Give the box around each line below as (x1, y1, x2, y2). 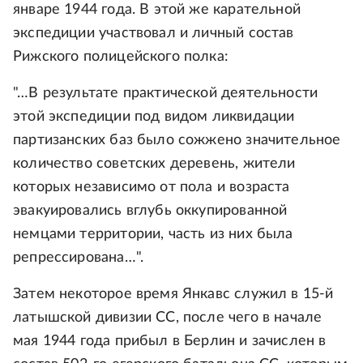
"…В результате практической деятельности (13, 85, 318, 100)
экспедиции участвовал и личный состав (13, 25, 294, 41)
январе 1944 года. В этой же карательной (13, 2, 301, 17)
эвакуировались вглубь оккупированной (13, 203, 288, 218)
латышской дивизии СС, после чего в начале (13, 310, 322, 325)
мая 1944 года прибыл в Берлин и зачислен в (13, 333, 327, 348)
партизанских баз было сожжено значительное (13, 132, 341, 147)
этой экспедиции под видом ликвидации (13, 109, 295, 124)
